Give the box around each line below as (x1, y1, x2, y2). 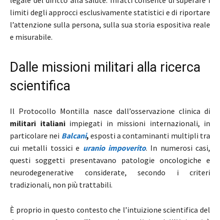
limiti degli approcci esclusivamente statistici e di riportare (10, 7, 210, 18)
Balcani (61, 131, 86, 141)
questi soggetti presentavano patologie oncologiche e (10, 155, 210, 165)
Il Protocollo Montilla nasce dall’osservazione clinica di (10, 106, 210, 116)
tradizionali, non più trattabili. (10, 180, 112, 190)
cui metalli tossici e (10, 143, 80, 153)
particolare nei (10, 131, 61, 141)
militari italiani (10, 118, 65, 129)
